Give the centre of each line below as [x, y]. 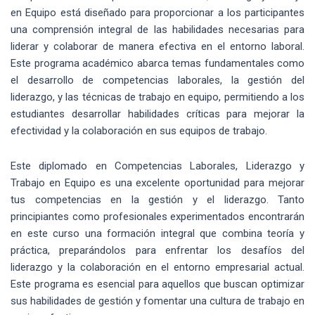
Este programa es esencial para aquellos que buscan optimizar [157, 284]
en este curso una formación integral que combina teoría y [157, 234]
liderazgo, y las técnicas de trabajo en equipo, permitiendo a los [157, 97]
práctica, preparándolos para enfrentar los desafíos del [157, 251]
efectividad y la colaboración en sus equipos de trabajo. [139, 130]
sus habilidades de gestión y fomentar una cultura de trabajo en [157, 301]
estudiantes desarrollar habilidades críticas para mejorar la [157, 114]
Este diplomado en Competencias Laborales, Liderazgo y [157, 166]
